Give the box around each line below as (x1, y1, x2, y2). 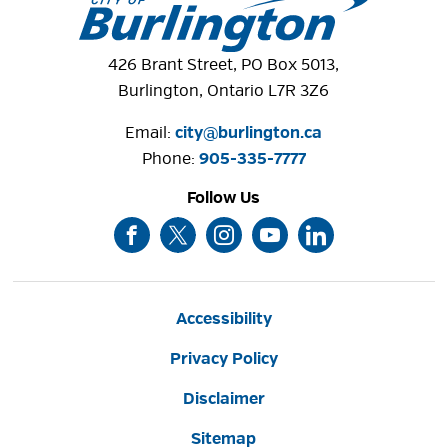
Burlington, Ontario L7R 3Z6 (118, 80, 330, 101)
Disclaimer (182, 388, 265, 409)
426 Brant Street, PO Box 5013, (108, 54, 340, 75)
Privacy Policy (169, 348, 278, 369)
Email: (125, 122, 176, 143)
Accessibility (175, 308, 272, 329)
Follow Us (187, 187, 261, 208)
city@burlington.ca (175, 122, 323, 143)
